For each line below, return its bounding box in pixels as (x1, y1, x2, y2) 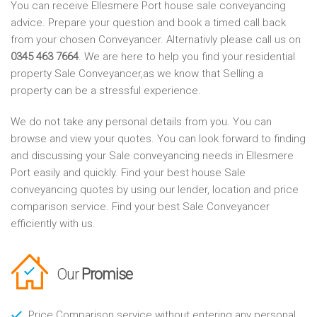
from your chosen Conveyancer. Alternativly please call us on (11, 33, 301, 47)
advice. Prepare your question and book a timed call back (11, 16, 286, 30)
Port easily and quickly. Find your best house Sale (11, 166, 246, 180)
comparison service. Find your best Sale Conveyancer (11, 200, 270, 214)
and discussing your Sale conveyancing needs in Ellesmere (11, 149, 294, 163)
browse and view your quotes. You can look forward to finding (11, 132, 306, 146)
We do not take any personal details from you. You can (11, 115, 272, 129)
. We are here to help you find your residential (79, 50, 295, 64)
